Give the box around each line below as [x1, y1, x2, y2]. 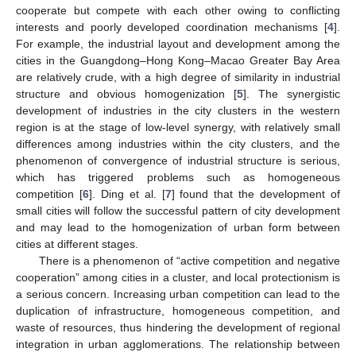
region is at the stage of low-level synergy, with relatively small [16, 120, 340, 133]
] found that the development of [171, 187, 341, 200]
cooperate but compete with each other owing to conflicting [16, 3, 340, 17]
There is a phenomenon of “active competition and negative [38, 253, 340, 267]
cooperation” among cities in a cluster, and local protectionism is [16, 270, 340, 284]
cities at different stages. [16, 237, 138, 250]
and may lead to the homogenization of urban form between [16, 220, 340, 234]
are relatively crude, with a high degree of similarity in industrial [16, 70, 340, 83]
